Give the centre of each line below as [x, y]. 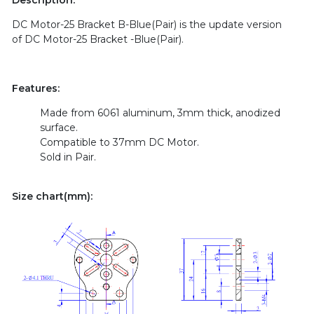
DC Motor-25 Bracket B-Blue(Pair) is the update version [146, 25]
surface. [59, 128]
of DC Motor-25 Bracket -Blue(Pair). [99, 40]
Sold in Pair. [68, 157]
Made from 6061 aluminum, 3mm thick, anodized [160, 113]
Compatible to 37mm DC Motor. [119, 143]
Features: [35, 89]
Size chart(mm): [52, 197]
